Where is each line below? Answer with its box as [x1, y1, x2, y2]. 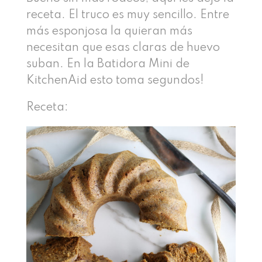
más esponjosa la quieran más [26, 25, 192, 37]
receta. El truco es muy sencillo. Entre [26, 9, 229, 21]
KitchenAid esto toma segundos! [26, 74, 204, 87]
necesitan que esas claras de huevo [26, 42, 220, 54]
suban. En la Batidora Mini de [26, 58, 189, 70]
